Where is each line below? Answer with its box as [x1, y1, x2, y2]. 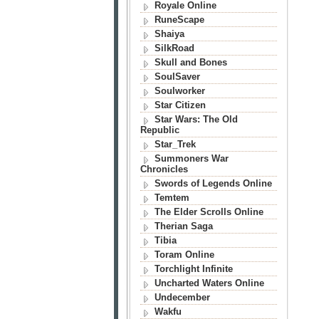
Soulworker [154, 85, 205, 96]
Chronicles [140, 164, 188, 174]
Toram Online [154, 249, 214, 260]
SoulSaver [154, 71, 200, 82]
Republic [140, 125, 179, 135]
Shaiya [154, 28, 184, 39]
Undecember [154, 292, 210, 303]
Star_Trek [154, 139, 196, 150]
